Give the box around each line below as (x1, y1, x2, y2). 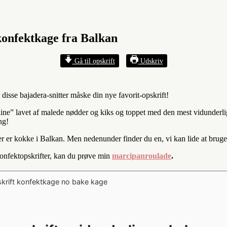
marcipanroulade (112, 151, 171, 160)
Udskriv (138, 56, 163, 65)
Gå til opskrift (72, 56, 115, 65)
